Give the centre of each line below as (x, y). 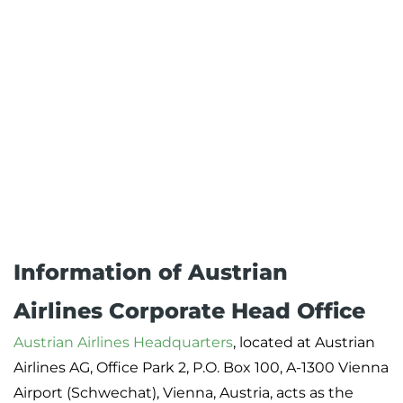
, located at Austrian (304, 343)
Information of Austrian (151, 273)
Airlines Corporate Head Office (189, 311)
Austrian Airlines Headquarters (123, 343)
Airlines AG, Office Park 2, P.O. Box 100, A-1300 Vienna (201, 368)
